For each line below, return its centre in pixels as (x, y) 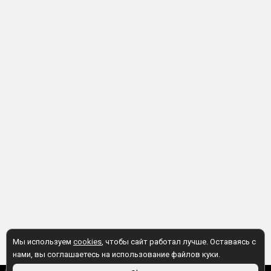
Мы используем (43, 242)
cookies (87, 242)
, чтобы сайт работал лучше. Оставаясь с (179, 242)
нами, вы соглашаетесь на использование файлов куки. (116, 254)
